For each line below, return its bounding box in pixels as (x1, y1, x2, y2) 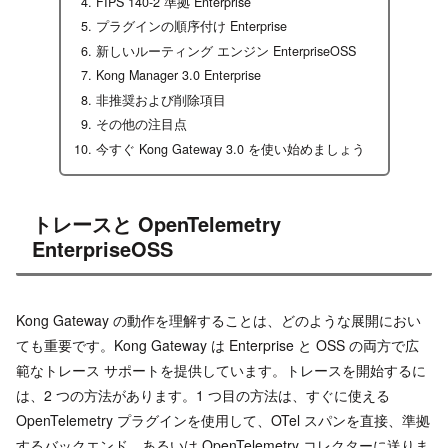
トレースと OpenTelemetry (32, 208, 281, 238)
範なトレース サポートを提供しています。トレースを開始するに (16, 360, 426, 381)
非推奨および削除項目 (95, 90, 226, 109)
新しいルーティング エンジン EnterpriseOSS (95, 41, 356, 60)
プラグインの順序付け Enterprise (95, 17, 287, 36)
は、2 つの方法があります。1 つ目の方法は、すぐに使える (16, 385, 390, 406)
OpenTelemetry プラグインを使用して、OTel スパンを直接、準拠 (16, 410, 430, 431)
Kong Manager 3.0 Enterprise (95, 66, 261, 85)
